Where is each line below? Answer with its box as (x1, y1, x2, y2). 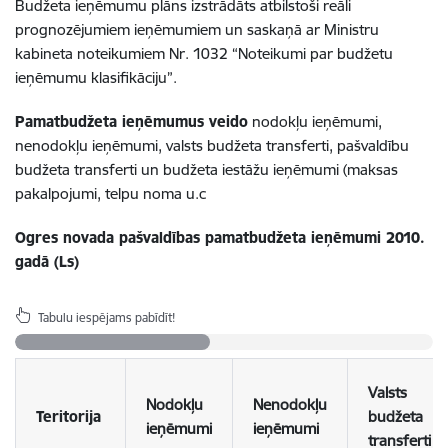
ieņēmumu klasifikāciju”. (15, 68, 177, 87)
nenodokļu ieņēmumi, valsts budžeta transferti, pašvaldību (15, 136, 409, 155)
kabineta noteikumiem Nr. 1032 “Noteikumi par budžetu (15, 44, 393, 63)
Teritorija (36, 407, 101, 426)
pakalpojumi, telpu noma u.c (15, 184, 206, 203)
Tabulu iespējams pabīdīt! (38, 310, 175, 325)
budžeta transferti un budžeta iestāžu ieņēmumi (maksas (15, 160, 398, 179)
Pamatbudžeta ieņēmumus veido (15, 112, 248, 131)
